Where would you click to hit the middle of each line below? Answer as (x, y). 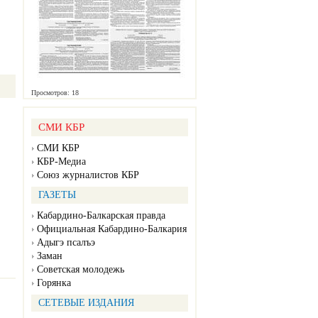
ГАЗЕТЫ (57, 195)
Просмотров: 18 (55, 93)
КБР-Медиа (61, 162)
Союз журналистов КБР (88, 175)
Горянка (54, 283)
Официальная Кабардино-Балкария (112, 229)
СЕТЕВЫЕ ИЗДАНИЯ (86, 303)
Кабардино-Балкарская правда (101, 216)
